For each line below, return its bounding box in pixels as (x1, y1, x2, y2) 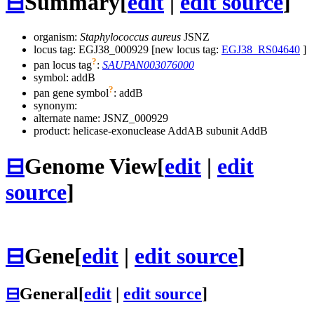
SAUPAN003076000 (102, 59, 194, 71)
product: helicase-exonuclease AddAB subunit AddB (34, 125, 268, 137)
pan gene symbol (34, 87, 109, 100)
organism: (34, 30, 80, 43)
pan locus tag (34, 59, 92, 71)
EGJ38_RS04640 (221, 43, 300, 55)
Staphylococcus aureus (80, 30, 181, 43)
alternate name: (34, 112, 103, 125)
